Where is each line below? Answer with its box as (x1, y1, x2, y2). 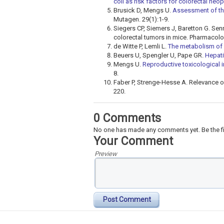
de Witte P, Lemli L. (113, 42, 168, 50)
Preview (94, 150, 117, 158)
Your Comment (93, 134, 173, 148)
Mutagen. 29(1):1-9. (113, 15, 169, 23)
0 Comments (93, 111, 161, 125)
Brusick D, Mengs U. (113, 6, 172, 14)
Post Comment (103, 195, 151, 204)
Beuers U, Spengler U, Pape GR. (113, 51, 205, 59)
